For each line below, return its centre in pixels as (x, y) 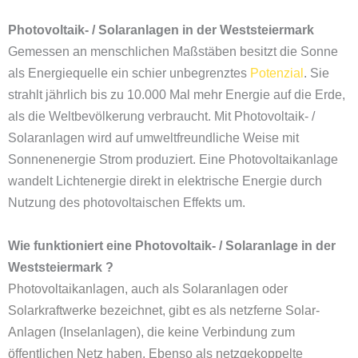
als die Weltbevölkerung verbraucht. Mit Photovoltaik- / (161, 116)
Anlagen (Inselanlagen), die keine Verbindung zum (151, 332)
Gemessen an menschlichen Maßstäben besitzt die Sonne (173, 51)
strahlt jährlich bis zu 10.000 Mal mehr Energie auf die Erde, (177, 94)
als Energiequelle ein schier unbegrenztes (129, 73)
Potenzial (277, 73)
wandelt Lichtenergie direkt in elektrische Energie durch (165, 181)
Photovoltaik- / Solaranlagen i (97, 30)
